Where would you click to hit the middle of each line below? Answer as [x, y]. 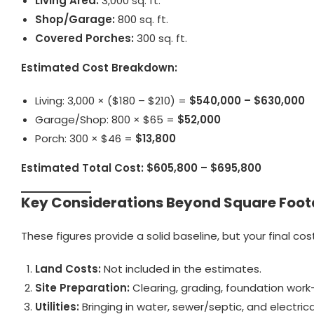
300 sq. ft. [161, 38]
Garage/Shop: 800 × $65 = [106, 119]
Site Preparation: [82, 287]
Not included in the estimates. [181, 268]
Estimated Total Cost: [82, 168]
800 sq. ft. [142, 19]
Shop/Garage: [75, 19]
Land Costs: [68, 268]
